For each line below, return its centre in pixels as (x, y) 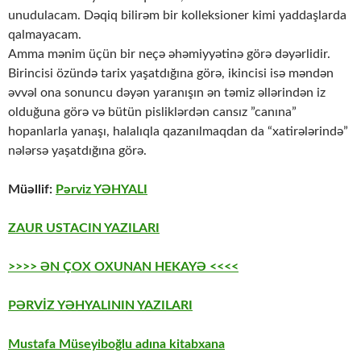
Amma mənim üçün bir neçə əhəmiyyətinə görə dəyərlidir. (169, 54)
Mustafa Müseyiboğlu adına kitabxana (116, 344)
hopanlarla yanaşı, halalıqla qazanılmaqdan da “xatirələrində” (178, 132)
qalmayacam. (45, 35)
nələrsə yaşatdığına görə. (77, 151)
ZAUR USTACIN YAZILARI (84, 228)
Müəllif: (32, 190)
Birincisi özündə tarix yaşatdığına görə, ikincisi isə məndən (171, 74)
